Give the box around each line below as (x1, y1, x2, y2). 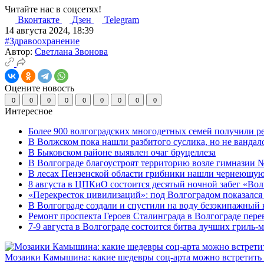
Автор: (5, 46, 35, 57)
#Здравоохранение (5, 35, 80, 46)
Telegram (104, 14, 139, 25)
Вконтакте (18, 14, 62, 25)
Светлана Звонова (35, 46, 108, 57)
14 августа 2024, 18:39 (5, 25, 94, 35)
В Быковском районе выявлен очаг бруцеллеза (28, 147, 216, 157)
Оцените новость (5, 82, 74, 93)
